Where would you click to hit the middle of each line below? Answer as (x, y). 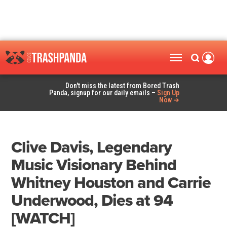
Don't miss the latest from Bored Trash (123, 86)
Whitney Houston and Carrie (111, 183)
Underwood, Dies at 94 (92, 201)
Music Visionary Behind (94, 165)
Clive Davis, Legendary (92, 148)
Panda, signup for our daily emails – (103, 93)
